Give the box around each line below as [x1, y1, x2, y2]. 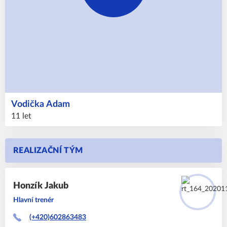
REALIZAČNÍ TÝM [13, 146, 83, 155]
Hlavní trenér [13, 197, 54, 204]
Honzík [13, 181, 45, 191]
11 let [11, 112, 31, 120]
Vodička [11, 100, 46, 109]
